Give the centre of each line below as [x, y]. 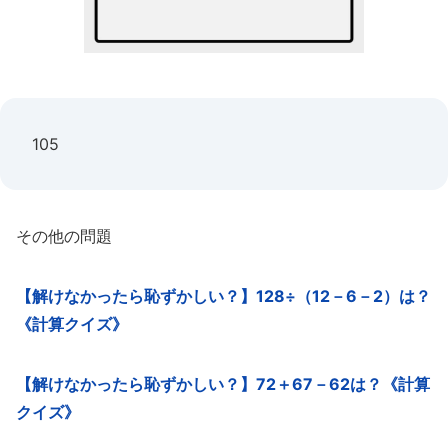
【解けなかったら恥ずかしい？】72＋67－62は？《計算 [223, 383]
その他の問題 [64, 235]
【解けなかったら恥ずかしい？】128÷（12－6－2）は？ [223, 295]
